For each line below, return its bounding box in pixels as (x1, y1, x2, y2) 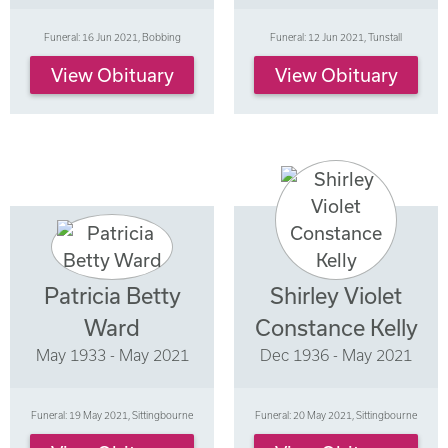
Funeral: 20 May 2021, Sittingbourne (255, 408, 417, 421)
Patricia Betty (43, 282, 181, 308)
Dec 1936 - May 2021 (260, 345, 412, 364)
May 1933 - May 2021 (35, 345, 189, 364)
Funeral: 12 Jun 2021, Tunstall (270, 30, 402, 43)
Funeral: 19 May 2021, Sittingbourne (31, 408, 193, 421)
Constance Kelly (254, 314, 418, 340)
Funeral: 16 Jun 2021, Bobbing (43, 30, 181, 43)
